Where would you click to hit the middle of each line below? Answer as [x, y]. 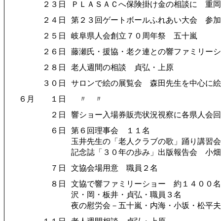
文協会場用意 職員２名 [114, 168]
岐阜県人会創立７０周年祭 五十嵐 [134, 36]
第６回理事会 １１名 [110, 130]
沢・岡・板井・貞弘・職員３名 [126, 195]
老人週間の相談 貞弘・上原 [122, 67]
